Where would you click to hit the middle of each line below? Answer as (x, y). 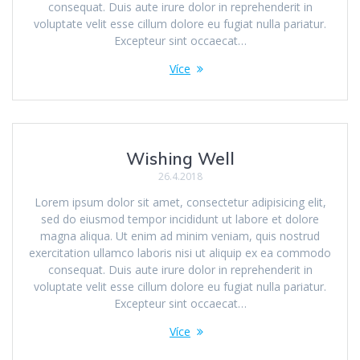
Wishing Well (180, 159)
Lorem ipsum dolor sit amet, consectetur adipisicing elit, (180, 202)
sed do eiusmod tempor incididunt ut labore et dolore (180, 219)
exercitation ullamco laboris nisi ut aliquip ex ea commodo (180, 253)
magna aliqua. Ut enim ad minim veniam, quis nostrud (180, 236)
